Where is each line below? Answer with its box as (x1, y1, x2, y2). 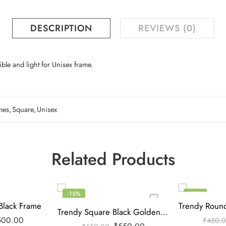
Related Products (51, 146, 175, 172)
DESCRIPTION (30, 21, 92, 35)
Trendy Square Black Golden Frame (160, 205, 168, 218)
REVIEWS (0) (138, 21, 196, 35)
